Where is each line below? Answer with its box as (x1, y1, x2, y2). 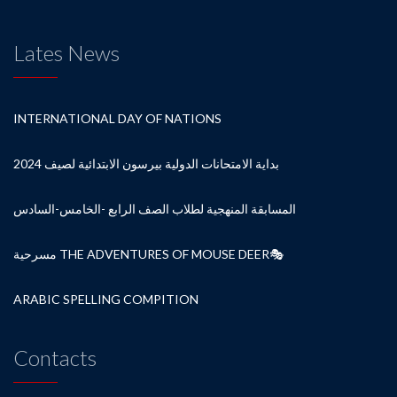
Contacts (13, 345, 97, 371)
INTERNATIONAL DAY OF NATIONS (13, 111, 222, 127)
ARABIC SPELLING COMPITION (13, 292, 198, 307)
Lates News (13, 40, 120, 66)
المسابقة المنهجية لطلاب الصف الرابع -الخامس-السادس (13, 201, 296, 217)
